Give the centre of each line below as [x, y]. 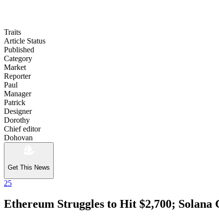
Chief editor [22, 129]
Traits [12, 32]
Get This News [29, 167]
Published [19, 49]
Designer [18, 111]
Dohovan [18, 137]
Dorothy [17, 120]
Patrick [15, 102]
